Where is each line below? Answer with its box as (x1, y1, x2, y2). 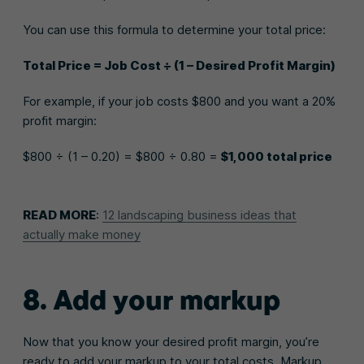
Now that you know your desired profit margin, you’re (23, 333, 319, 349)
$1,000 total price (221, 148, 332, 164)
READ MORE (23, 206, 96, 223)
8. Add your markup (23, 281, 280, 317)
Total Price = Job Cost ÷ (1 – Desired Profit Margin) (23, 57, 336, 73)
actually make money (23, 226, 141, 242)
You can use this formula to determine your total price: (23, 21, 326, 37)
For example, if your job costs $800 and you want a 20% (23, 93, 336, 109)
